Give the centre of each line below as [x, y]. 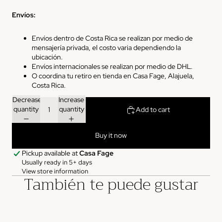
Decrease [27, 100]
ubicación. [47, 57]
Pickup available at [51, 153]
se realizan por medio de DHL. [147, 66]
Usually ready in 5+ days [57, 162]
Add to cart [153, 110]
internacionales [77, 66]
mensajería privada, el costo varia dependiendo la [106, 47]
